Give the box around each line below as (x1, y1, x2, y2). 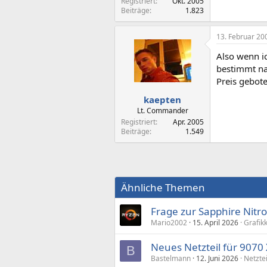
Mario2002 (151, 218, 187, 228)
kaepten (144, 94, 181, 105)
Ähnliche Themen (121, 181, 205, 194)
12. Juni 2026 (196, 253, 238, 263)
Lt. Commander (136, 105, 188, 116)
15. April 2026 (193, 218, 238, 228)
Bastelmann (151, 253, 191, 263)
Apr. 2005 (173, 117, 204, 127)
